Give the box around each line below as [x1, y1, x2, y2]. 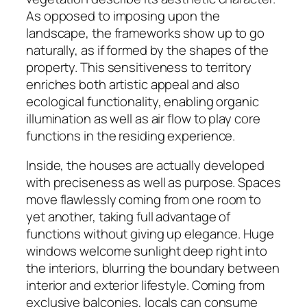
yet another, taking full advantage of [26, 208, 231, 226]
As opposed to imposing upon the [26, 6, 220, 25]
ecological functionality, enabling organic [26, 92, 259, 110]
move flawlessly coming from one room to [26, 191, 262, 209]
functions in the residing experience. [26, 126, 236, 145]
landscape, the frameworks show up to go [26, 23, 265, 42]
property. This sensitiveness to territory [26, 58, 251, 76]
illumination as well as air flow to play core [26, 109, 260, 127]
